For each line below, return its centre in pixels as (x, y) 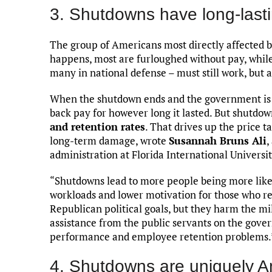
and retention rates (97, 126)
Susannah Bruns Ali (218, 140)
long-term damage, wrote (109, 140)
